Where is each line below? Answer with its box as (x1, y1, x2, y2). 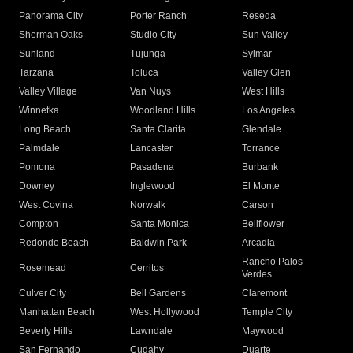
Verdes (241, 269, 272, 281)
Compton (19, 218, 58, 230)
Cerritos (130, 262, 165, 274)
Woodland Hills (130, 105, 196, 117)
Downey (19, 180, 54, 192)
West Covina (19, 199, 73, 211)
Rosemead (19, 262, 66, 274)
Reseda (241, 10, 276, 22)
